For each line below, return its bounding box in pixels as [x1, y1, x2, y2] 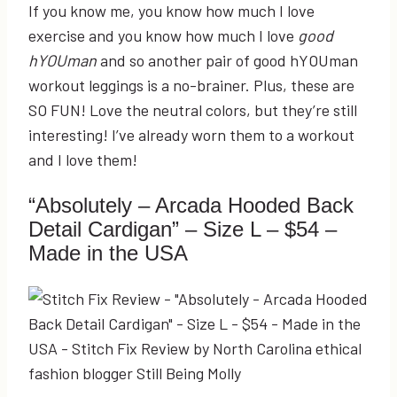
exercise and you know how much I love [28, 26, 298, 46]
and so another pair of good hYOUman [100, 51, 358, 71]
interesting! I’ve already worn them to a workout [28, 125, 354, 145]
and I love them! [28, 150, 137, 170]
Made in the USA [28, 241, 188, 266]
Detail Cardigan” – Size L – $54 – [28, 217, 337, 242]
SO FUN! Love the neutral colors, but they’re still [28, 100, 357, 121]
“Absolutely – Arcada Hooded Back [28, 193, 354, 218]
